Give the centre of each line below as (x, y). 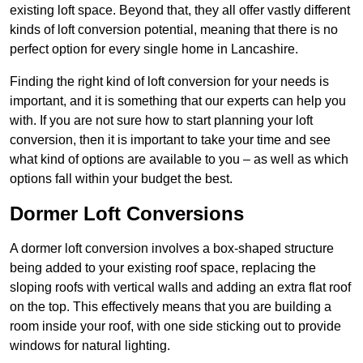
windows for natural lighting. (90, 346)
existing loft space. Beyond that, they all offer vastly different (180, 11)
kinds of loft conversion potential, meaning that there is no (174, 30)
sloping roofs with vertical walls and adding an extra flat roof (180, 288)
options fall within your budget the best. (121, 179)
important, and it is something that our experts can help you (178, 101)
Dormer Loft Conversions (127, 214)
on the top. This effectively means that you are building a (171, 307)
